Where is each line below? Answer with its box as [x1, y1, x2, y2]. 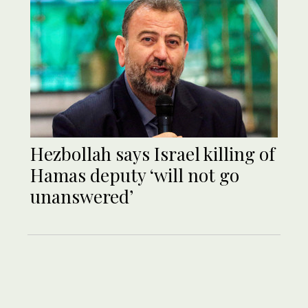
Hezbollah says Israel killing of [30, 142, 275, 166]
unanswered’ [30, 184, 133, 209]
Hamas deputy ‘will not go [30, 163, 239, 188]
